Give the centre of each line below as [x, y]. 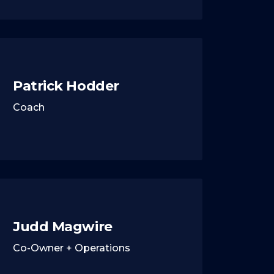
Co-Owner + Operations [72, 248]
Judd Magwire [63, 226]
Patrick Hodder [66, 86]
